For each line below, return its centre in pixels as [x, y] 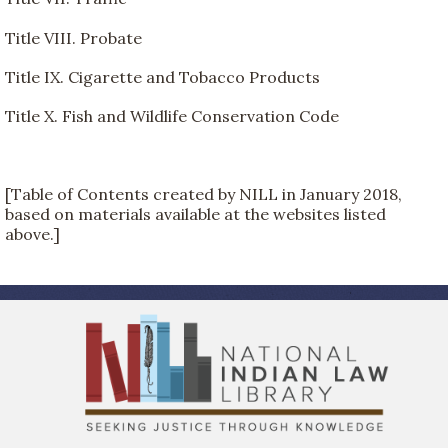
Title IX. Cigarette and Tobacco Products [162, 76]
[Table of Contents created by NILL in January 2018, [203, 194]
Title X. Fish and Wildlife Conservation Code [172, 115]
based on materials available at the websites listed [195, 214]
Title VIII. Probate [73, 37]
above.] [32, 234]
